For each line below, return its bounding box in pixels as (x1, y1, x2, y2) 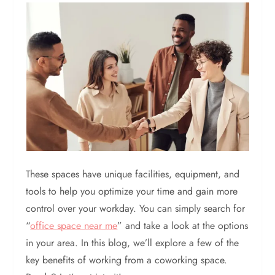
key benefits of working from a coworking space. (26, 253, 228, 267)
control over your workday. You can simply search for (26, 201, 246, 215)
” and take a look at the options (117, 219, 249, 233)
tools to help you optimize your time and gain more (26, 184, 238, 198)
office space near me (30, 219, 118, 233)
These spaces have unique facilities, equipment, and (26, 167, 240, 181)
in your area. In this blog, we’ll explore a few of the (26, 236, 239, 250)
